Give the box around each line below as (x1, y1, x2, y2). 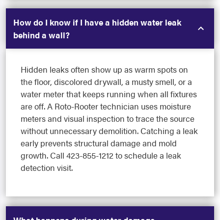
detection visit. (21, 162, 73, 174)
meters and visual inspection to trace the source (21, 112, 194, 125)
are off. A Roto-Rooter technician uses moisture (21, 100, 191, 112)
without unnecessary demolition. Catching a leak (21, 125, 198, 137)
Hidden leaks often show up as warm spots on (21, 63, 188, 76)
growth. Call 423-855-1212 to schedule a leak (21, 149, 181, 162)
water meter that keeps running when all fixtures (21, 88, 197, 100)
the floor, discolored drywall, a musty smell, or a (21, 76, 192, 88)
